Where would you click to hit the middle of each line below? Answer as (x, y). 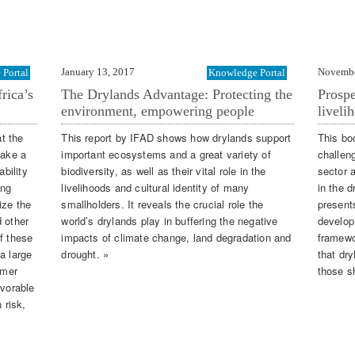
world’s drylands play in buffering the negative (170, 221)
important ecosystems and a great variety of (166, 155)
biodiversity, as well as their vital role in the (164, 171)
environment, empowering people (158, 111)
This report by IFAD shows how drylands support (176, 138)
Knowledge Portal (246, 72)
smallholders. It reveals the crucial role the (162, 204)
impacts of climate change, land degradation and (176, 238)
